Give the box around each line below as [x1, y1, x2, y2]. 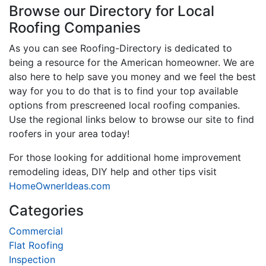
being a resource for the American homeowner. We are [9, 56, 254, 68]
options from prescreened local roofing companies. [9, 99, 240, 111]
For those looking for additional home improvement [9, 151, 241, 163]
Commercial [9, 224, 63, 237]
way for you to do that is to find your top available [9, 84, 238, 97]
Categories [9, 201, 84, 219]
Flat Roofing [9, 239, 64, 251]
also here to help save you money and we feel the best [9, 70, 256, 83]
